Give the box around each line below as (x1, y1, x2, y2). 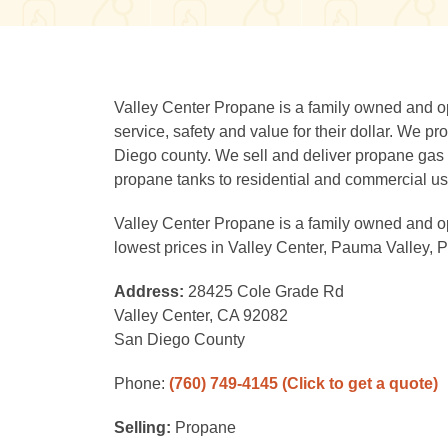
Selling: (114, 419, 175, 436)
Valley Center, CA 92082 (114, 307, 288, 324)
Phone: (114, 375, 169, 392)
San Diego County (114, 331, 245, 348)
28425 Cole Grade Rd (188, 283, 344, 300)
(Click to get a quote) (282, 375, 438, 392)
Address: (114, 283, 188, 300)
